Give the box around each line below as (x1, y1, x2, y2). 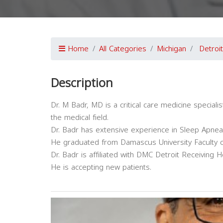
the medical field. (51, 111, 109, 125)
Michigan (157, 42, 186, 56)
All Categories (99, 42, 146, 56)
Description (51, 72, 113, 95)
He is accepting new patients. (51, 160, 151, 175)
